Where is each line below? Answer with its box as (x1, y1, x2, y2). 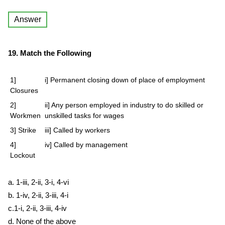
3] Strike (10, 126, 36, 134)
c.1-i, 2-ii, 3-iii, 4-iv (8, 204, 67, 212)
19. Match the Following (8, 49, 91, 57)
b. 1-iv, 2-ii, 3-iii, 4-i (8, 191, 68, 199)
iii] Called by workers (45, 126, 110, 134)
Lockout (10, 151, 35, 159)
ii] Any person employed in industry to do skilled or (45, 101, 203, 109)
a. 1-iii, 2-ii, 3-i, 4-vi (8, 178, 69, 186)
